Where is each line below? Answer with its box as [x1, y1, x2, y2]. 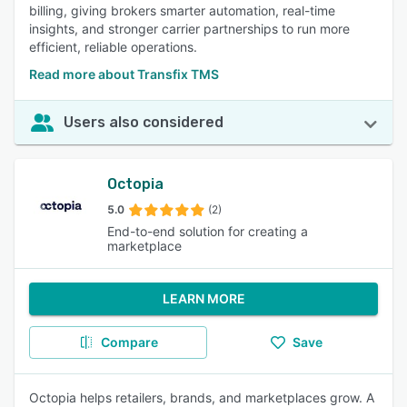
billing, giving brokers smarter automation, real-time [29, 3, 335, 18]
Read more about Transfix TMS [29, 66, 219, 82]
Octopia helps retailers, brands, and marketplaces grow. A [29, 390, 374, 405]
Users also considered [64, 114, 223, 131]
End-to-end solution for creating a [106, 223, 308, 239]
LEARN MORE [162, 291, 245, 306]
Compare [100, 334, 158, 350]
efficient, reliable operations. [29, 39, 197, 55]
